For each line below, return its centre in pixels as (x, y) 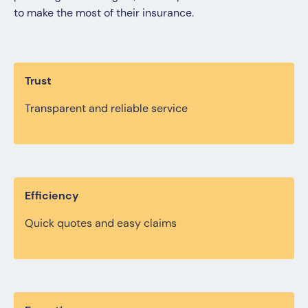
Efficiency (52, 195)
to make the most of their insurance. (104, 12)
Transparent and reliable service (106, 108)
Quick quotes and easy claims (101, 223)
